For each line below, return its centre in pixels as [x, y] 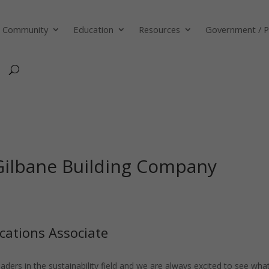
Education [94, 29]
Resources [160, 29]
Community [26, 29]
